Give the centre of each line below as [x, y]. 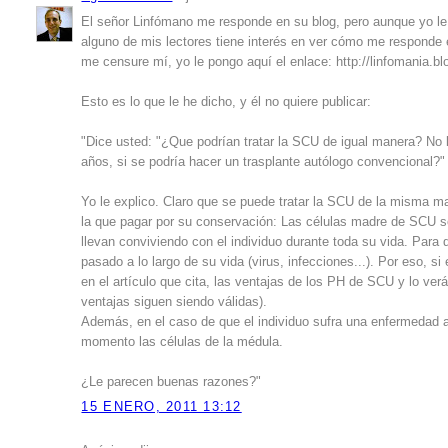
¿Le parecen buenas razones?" [171, 382]
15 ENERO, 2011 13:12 [161, 406]
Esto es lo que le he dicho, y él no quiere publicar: [226, 102]
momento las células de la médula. [182, 342]
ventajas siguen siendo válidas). [174, 302]
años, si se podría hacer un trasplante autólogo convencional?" [263, 162]
